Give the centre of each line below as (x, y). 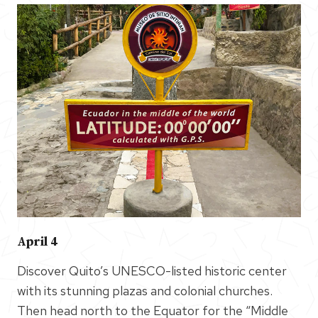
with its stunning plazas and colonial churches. (145, 290)
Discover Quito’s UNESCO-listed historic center (152, 270)
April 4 (37, 242)
